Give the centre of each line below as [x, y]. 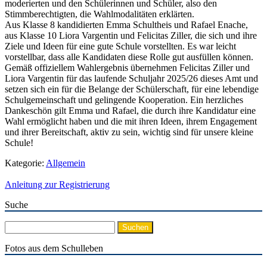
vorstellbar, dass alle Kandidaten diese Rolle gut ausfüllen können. [129, 57]
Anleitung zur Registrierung [57, 184]
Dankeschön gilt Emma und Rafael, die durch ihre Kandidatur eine [130, 110]
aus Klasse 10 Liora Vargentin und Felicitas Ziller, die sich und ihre [131, 35]
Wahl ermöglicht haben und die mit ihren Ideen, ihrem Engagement [131, 121]
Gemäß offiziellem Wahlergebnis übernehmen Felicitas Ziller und [127, 67]
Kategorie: [25, 163]
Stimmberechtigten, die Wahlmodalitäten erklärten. [100, 14]
